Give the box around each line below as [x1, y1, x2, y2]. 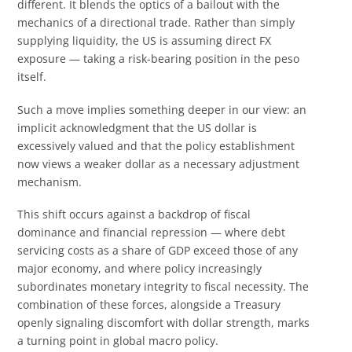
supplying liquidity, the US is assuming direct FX [17, 33, 272, 49]
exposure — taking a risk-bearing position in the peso [17, 51, 300, 67]
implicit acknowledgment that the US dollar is [17, 119, 258, 135]
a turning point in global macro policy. [17, 333, 219, 349]
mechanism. [17, 174, 82, 189]
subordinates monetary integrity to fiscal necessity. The [17, 279, 310, 295]
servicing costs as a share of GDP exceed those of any [17, 243, 299, 258]
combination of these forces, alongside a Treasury [17, 297, 281, 313]
